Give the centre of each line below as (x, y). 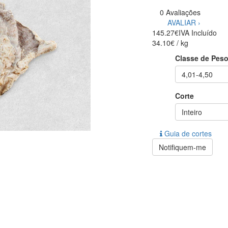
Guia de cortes (188, 134)
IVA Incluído (198, 33)
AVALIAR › (184, 23)
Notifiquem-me (182, 147)
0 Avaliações (180, 12)
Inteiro (192, 112)
